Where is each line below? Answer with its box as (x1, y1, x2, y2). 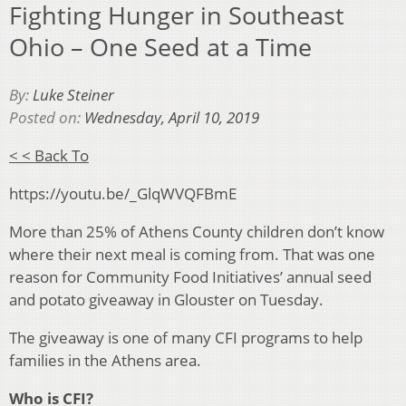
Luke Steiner (33, 83, 114, 105)
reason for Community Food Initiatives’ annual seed (9, 266, 372, 287)
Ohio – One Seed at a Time (9, 30, 312, 64)
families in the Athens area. (9, 349, 201, 371)
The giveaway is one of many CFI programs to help (9, 326, 362, 348)
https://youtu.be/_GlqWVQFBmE (9, 182, 237, 204)
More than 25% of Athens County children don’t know (9, 220, 384, 242)
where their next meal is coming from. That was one (9, 243, 375, 265)
